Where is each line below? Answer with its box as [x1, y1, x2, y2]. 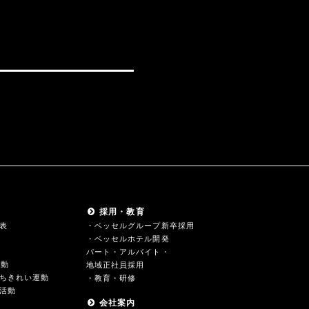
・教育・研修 [86, 274, 137, 282]
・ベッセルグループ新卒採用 [86, 221, 195, 230]
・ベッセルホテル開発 [86, 235, 170, 243]
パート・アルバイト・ [86, 248, 170, 256]
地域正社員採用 [86, 261, 145, 269]
